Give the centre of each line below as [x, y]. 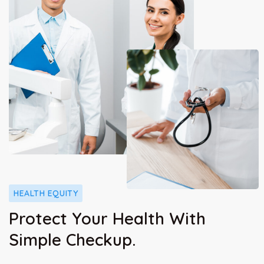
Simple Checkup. [72, 239]
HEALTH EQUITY [46, 193]
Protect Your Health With [107, 218]
